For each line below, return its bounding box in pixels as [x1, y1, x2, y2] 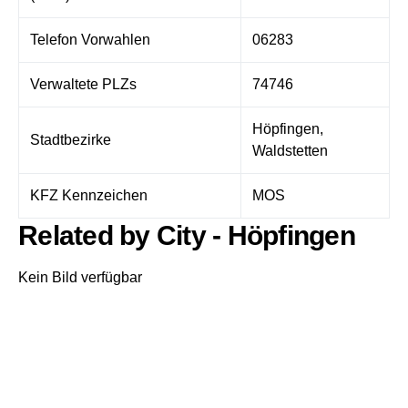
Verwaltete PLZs [30, 76, 137, 92]
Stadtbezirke [30, 131, 111, 148]
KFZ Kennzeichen [30, 187, 148, 203]
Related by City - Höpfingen [18, 219, 355, 250]
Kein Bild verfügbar [18, 269, 142, 285]
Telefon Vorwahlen [30, 31, 150, 47]
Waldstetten [252, 142, 328, 158]
